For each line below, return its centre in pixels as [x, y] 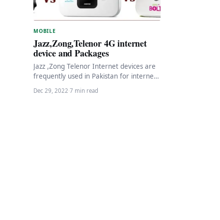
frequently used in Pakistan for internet [95, 76]
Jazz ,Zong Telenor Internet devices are [95, 66]
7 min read [84, 90]
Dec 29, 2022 [51, 90]
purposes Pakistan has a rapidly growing [96, 86]
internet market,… [62, 96]
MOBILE [45, 31]
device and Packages [71, 53]
